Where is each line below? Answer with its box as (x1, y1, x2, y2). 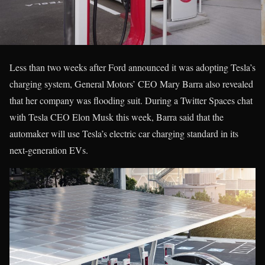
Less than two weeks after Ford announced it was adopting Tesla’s (9, 61, 256, 74)
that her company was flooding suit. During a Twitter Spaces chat (9, 94, 253, 107)
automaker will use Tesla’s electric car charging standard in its (9, 127, 238, 140)
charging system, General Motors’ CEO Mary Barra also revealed (9, 77, 253, 91)
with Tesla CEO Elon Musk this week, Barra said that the (9, 111, 224, 124)
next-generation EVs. (9, 144, 88, 157)
